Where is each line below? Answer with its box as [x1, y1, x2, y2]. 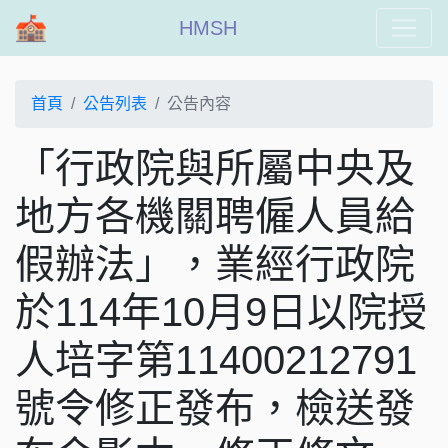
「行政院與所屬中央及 [15, 146, 415, 190]
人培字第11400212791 [15, 338, 417, 382]
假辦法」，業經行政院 [15, 242, 415, 286]
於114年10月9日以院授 [15, 290, 427, 334]
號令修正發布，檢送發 [15, 386, 415, 430]
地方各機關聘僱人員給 [15, 194, 415, 238]
